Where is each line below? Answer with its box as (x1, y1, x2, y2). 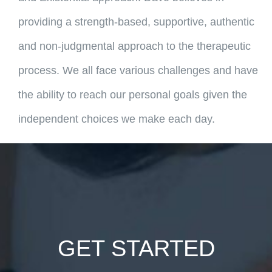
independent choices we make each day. (18, 112, 215, 125)
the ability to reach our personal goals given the (18, 88, 247, 101)
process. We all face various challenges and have (18, 64, 258, 76)
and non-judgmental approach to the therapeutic (18, 39, 251, 52)
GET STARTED (57, 235, 215, 261)
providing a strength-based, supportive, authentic (18, 15, 254, 28)
